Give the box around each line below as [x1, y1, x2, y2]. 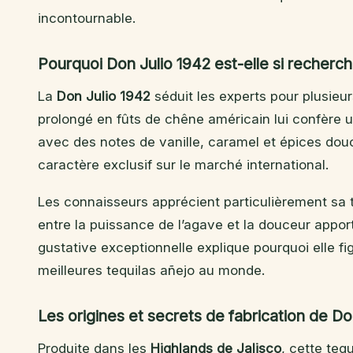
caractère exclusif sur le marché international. [38, 157, 329, 173]
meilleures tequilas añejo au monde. [38, 262, 265, 279]
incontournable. [38, 10, 136, 27]
